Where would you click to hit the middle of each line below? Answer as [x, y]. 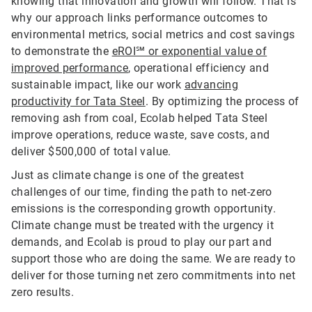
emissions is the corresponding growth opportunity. [143, 209]
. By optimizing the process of [222, 102]
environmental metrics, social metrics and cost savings [153, 35]
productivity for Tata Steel [78, 102]
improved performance [70, 68]
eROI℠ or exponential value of [189, 52]
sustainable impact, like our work [98, 85]
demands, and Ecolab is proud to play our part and [142, 242]
